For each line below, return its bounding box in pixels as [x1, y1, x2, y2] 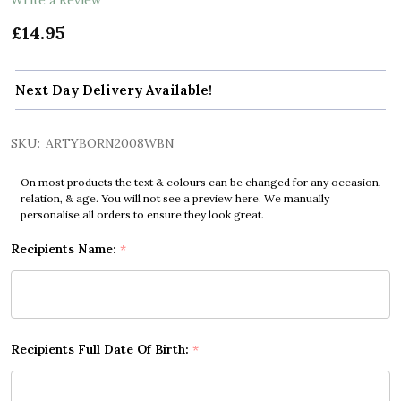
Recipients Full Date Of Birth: [11, 341, 192, 358]
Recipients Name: [11, 241, 120, 258]
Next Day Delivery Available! [15, 81, 212, 99]
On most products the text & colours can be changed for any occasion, [20, 175, 381, 190]
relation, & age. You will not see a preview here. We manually [20, 192, 329, 206]
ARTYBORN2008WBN [46, 135, 175, 152]
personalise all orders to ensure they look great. [20, 208, 264, 222]
